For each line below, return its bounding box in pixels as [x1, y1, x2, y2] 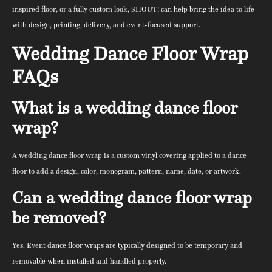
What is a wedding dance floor [12, 97, 237, 118]
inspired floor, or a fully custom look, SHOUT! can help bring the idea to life [12, 4, 254, 14]
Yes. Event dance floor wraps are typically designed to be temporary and [12, 240, 242, 250]
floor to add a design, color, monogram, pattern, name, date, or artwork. [12, 166, 241, 175]
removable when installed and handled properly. [12, 256, 166, 266]
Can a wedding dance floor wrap [12, 187, 252, 209]
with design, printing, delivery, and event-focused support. [12, 20, 200, 30]
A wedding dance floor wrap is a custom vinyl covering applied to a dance [12, 150, 246, 160]
